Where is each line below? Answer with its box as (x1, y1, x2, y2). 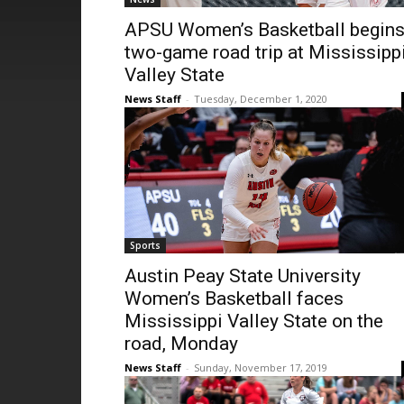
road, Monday (124, 333, 238, 354)
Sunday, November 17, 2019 (194, 361, 327, 374)
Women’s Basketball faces (124, 288, 344, 309)
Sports (130, 239, 161, 252)
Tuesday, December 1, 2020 (194, 92, 327, 106)
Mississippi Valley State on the (124, 310, 383, 332)
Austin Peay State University (124, 265, 361, 287)
